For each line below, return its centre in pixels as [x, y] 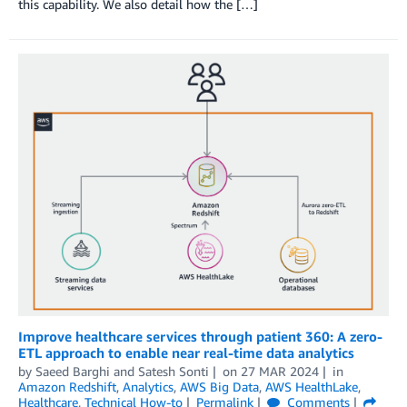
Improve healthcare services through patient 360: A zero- [200, 336]
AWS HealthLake [312, 386]
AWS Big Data [219, 386]
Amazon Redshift [67, 386]
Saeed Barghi [73, 371]
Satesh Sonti [174, 371]
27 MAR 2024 [279, 371]
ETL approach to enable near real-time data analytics [186, 352]
